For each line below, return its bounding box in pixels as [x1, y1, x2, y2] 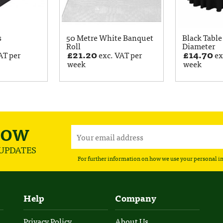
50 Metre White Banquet [66, 31, 154, 44]
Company [115, 191, 157, 206]
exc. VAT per [97, 48, 142, 61]
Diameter [182, 39, 216, 52]
